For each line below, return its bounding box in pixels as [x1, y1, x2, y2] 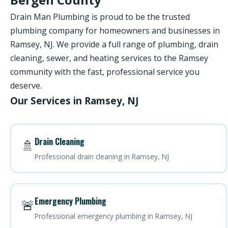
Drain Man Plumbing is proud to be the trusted [10, 11, 190, 22]
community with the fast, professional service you [10, 66, 199, 77]
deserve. [10, 80, 42, 91]
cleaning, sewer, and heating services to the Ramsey [10, 52, 208, 64]
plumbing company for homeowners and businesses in [10, 25, 220, 36]
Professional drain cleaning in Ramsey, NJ [34, 151, 169, 161]
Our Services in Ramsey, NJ [10, 94, 139, 107]
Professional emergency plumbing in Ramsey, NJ [34, 211, 192, 221]
